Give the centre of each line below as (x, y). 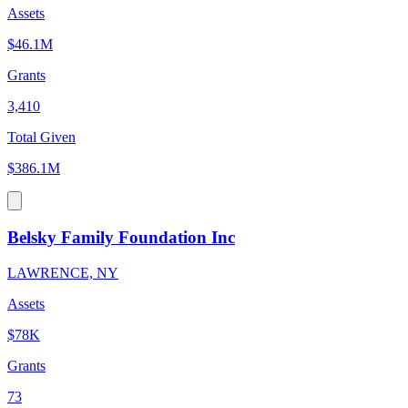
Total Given (41, 138)
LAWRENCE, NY (63, 272)
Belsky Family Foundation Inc (121, 238)
